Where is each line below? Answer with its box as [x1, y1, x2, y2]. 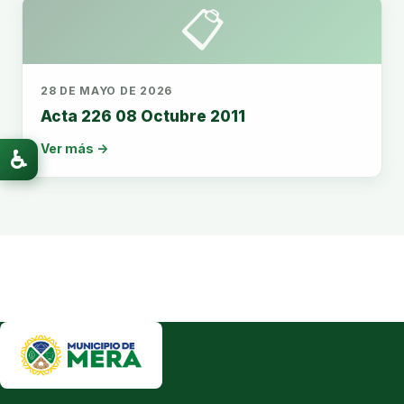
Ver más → [41, 141, 108, 156]
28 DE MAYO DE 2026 [41, 84, 172, 97]
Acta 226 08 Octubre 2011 [41, 107, 245, 125]
